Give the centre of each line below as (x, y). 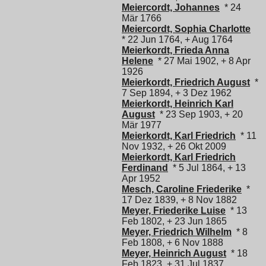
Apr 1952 (141, 178)
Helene (137, 61)
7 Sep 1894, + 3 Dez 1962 (177, 93)
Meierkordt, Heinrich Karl (178, 103)
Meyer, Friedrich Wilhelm (177, 232)
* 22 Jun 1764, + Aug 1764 (177, 39)
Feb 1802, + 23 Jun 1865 (174, 221)
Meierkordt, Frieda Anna (175, 50)
